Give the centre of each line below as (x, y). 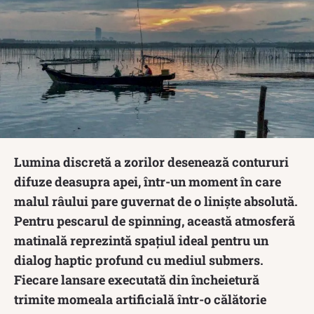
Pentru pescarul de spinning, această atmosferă (155, 220)
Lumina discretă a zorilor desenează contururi (151, 162)
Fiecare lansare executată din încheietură (137, 279)
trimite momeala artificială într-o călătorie (140, 299)
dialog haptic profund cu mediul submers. (139, 260)
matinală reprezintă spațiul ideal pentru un (141, 240)
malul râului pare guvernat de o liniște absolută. (156, 201)
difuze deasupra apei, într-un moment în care (148, 181)
